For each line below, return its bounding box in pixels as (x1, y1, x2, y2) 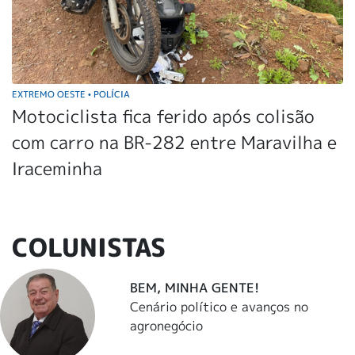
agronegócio (130, 316, 204, 334)
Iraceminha (12, 156, 102, 181)
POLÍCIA (91, 88, 130, 101)
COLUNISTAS (12, 230, 166, 265)
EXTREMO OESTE (12, 88, 88, 101)
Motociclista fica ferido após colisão (12, 104, 315, 129)
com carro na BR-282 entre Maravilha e (12, 130, 337, 155)
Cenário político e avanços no (130, 297, 309, 315)
